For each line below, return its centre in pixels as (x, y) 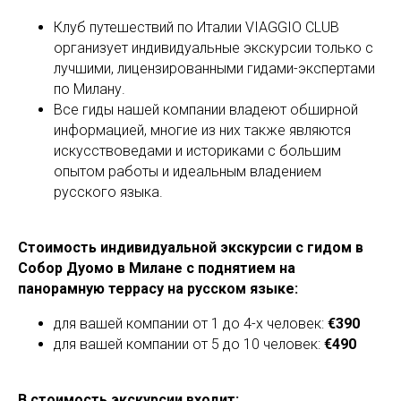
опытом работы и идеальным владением (188, 171)
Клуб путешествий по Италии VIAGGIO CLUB (196, 27)
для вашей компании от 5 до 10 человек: (189, 344)
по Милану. (90, 89)
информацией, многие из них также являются (202, 130)
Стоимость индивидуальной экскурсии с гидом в (191, 247)
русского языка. (108, 192)
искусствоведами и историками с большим (197, 150)
